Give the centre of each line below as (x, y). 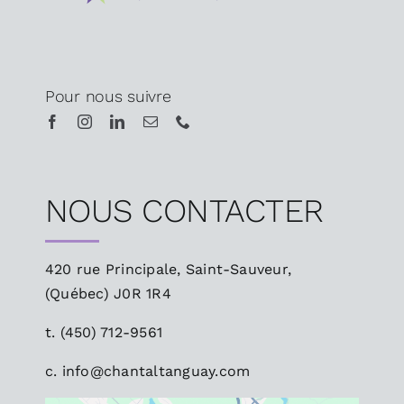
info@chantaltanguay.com (156, 372)
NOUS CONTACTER (184, 211)
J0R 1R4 (142, 294)
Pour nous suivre (108, 96)
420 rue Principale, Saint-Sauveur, (168, 270)
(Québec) (79, 294)
